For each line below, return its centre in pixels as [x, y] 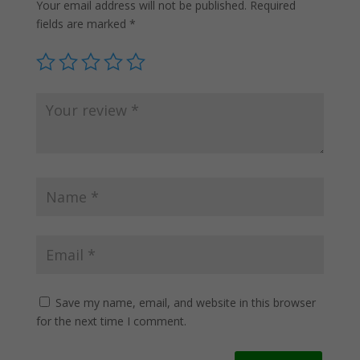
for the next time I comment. [111, 321]
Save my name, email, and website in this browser [185, 303]
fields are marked [82, 24]
